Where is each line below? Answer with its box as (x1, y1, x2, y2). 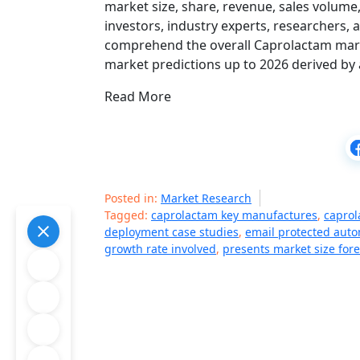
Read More (104, 88, 171, 105)
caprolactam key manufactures (151, 207, 317, 223)
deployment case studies (104, 224, 239, 239)
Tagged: (104, 207, 151, 223)
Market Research (161, 190, 252, 206)
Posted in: (104, 190, 161, 206)
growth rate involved (104, 241, 216, 256)
